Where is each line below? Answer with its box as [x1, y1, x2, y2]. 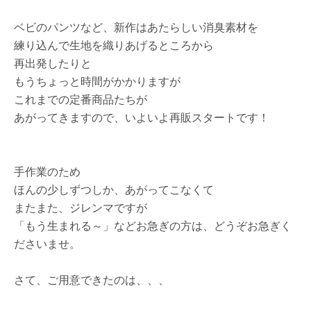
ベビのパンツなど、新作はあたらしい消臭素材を [14, 19, 258, 35]
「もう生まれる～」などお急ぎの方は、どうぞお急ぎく [14, 218, 292, 233]
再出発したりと [14, 56, 92, 71]
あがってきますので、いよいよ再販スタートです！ [14, 110, 269, 125]
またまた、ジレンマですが [14, 200, 147, 215]
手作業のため [14, 164, 81, 179]
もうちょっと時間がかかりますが [14, 74, 180, 89]
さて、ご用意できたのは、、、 [14, 272, 169, 287]
